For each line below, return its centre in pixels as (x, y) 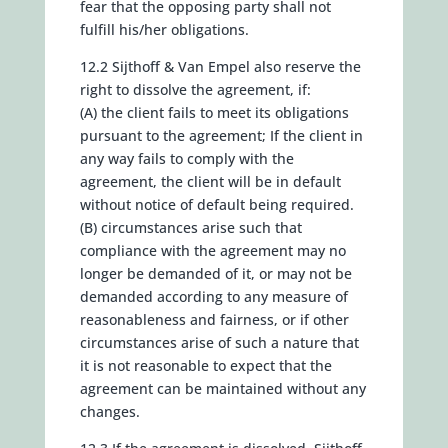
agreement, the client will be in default (210, 181)
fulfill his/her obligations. (164, 29)
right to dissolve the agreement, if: (195, 89)
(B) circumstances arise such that (190, 227)
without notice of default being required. (216, 204)
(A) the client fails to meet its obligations (214, 112)
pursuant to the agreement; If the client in (221, 135)
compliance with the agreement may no (212, 250)
